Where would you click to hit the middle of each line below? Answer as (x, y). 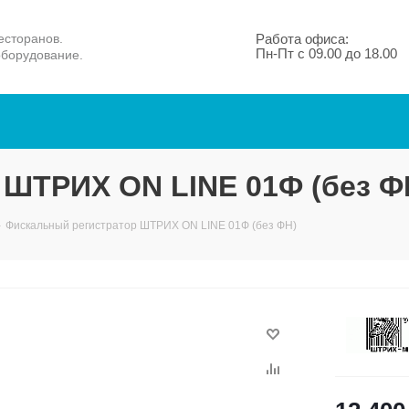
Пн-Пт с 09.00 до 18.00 (326, 53)
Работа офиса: (302, 39)
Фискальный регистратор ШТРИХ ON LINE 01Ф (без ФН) (151, 225)
